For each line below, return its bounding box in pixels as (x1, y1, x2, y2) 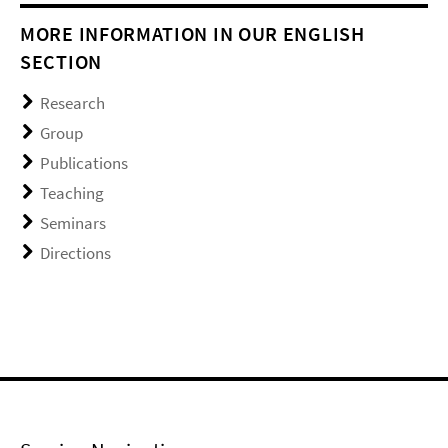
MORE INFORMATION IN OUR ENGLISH (20, 20, 365, 46)
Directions (40, 241, 111, 264)
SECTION (20, 48, 102, 74)
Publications (40, 151, 128, 174)
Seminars (40, 211, 106, 234)
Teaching (40, 181, 104, 204)
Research (40, 91, 105, 114)
